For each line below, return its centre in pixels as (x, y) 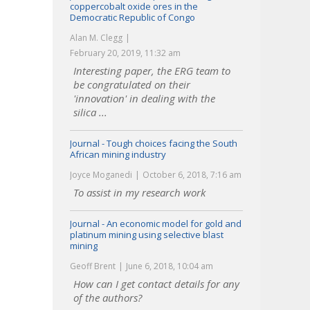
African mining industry (118, 154)
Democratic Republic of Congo (133, 17)
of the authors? (108, 298)
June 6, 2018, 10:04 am (170, 266)
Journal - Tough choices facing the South (154, 143)
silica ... (90, 112)
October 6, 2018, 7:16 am (192, 175)
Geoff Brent (93, 266)
